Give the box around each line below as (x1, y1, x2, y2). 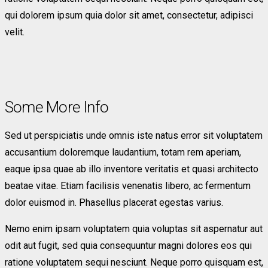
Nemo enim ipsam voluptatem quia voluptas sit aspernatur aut (5, 223, 263, 235)
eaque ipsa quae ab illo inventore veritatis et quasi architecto (5, 163, 258, 175)
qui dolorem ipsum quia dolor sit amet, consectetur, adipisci (5, 9, 253, 21)
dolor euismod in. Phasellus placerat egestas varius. (5, 197, 223, 209)
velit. (5, 26, 25, 38)
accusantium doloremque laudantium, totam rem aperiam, (5, 147, 241, 159)
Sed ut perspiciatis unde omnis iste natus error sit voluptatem (5, 130, 263, 142)
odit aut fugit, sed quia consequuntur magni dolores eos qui (5, 240, 252, 252)
